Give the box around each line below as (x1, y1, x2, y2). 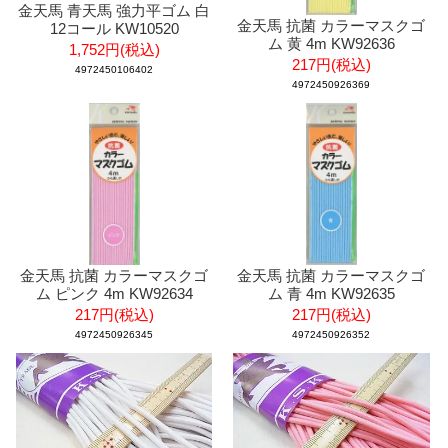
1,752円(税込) (68, 40, 160, 58)
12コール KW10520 (49, 19, 179, 37)
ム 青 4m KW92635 (267, 285, 395, 303)
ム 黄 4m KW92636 (267, 35, 395, 53)
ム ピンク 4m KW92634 (35, 285, 193, 303)
